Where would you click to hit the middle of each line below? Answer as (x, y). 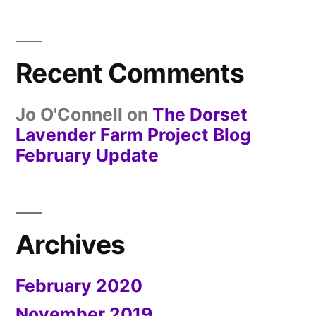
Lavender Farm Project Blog (133, 135)
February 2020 (79, 286)
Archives (71, 245)
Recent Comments (130, 73)
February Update (87, 156)
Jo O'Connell (69, 115)
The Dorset (200, 115)
